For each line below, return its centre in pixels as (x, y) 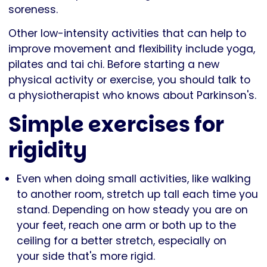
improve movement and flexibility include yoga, (132, 49)
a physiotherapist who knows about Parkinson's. (132, 96)
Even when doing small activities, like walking (134, 179)
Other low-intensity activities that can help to (127, 34)
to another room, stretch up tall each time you (137, 195)
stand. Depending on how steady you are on (132, 210)
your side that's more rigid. (87, 257)
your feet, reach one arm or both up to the (126, 226)
